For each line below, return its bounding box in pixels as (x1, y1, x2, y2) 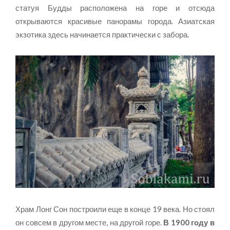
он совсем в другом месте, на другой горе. (15, 218, 164, 227)
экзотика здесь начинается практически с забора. (15, 30, 189, 40)
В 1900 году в (163, 218, 215, 227)
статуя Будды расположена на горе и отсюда (15, 3, 215, 13)
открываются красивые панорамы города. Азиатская (15, 16, 215, 26)
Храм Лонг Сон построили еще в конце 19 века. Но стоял (15, 204, 215, 214)
